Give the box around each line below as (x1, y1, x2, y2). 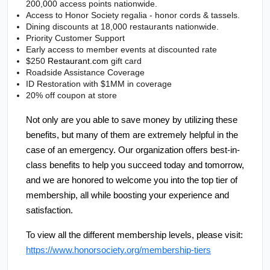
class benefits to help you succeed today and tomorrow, (26, 160, 244, 171)
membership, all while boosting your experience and (26, 190, 229, 201)
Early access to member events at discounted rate (26, 45, 217, 55)
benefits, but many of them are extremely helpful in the (26, 130, 238, 140)
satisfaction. (26, 206, 75, 216)
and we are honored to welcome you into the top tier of (26, 175, 237, 186)
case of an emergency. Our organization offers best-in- (26, 145, 240, 155)
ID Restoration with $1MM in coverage (26, 79, 172, 89)
